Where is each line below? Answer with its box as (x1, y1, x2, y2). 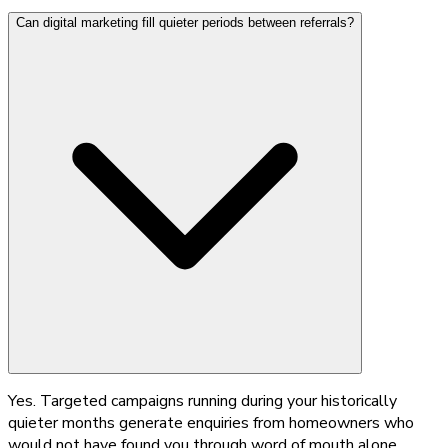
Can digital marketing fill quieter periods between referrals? (16, 14, 354, 30)
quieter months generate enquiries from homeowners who (8, 411, 414, 434)
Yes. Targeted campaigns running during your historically (8, 389, 397, 412)
